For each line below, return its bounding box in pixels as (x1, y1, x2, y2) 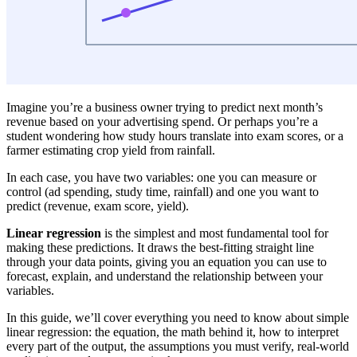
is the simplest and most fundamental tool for (101, 226, 328, 240)
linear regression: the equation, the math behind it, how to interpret (6, 324, 339, 339)
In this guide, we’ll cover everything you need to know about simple (6, 310, 349, 324)
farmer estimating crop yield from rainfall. (6, 143, 215, 157)
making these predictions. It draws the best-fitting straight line (6, 240, 314, 254)
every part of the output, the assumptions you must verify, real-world (6, 339, 349, 353)
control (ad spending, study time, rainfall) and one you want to (6, 184, 319, 198)
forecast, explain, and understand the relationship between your (6, 269, 323, 283)
